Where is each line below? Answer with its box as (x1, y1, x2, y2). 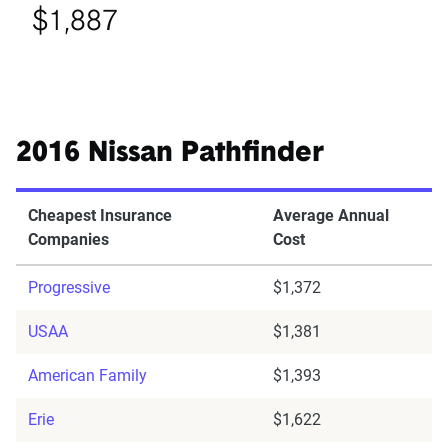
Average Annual (273, 206, 389, 226)
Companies (28, 230, 109, 250)
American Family (28, 366, 147, 386)
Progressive (28, 278, 110, 298)
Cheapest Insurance (28, 206, 172, 226)
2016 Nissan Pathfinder (16, 140, 324, 169)
